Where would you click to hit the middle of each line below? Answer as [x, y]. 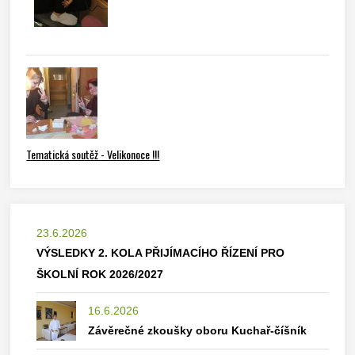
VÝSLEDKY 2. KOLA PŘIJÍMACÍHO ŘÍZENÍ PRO [161, 253]
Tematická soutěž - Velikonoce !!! [93, 154]
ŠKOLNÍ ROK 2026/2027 [100, 274]
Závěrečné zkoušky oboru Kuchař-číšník [198, 330]
